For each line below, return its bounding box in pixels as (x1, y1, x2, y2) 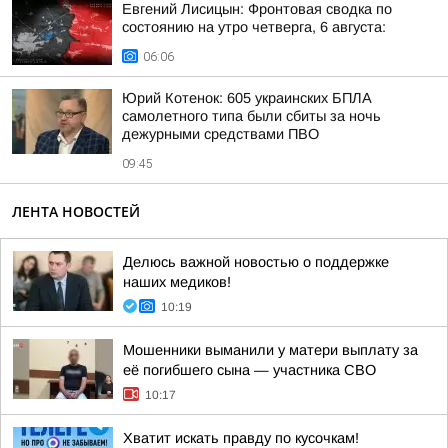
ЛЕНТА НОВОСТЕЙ (12, 202, 140, 221)
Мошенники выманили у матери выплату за (123, 342, 418, 358)
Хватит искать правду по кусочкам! (123, 430, 359, 446)
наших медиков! (123, 274, 231, 290)
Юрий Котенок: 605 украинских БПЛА (122, 90, 372, 106)
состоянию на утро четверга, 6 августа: (122, 19, 386, 35)
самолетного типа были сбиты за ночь (122, 108, 381, 124)
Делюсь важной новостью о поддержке (123, 254, 389, 270)
